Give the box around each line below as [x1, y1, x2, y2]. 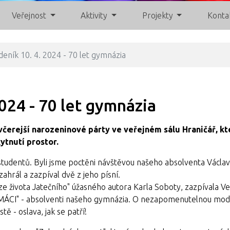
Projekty [142, 11, 173, 20]
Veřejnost [12, 11, 47, 20]
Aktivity [81, 11, 108, 20]
